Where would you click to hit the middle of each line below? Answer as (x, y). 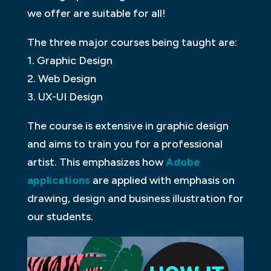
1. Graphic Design (70, 61)
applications (58, 181)
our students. (60, 217)
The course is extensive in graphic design (128, 126)
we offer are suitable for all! (96, 14)
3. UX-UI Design (65, 97)
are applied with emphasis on (162, 181)
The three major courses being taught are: (132, 43)
